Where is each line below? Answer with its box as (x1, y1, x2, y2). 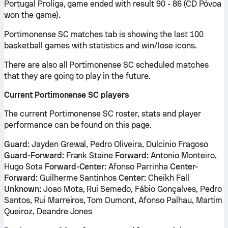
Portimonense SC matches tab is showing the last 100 (4, 30, 204, 39)
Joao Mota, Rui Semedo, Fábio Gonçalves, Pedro (41, 184, 222, 194)
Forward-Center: (44, 162, 107, 172)
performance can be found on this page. (4, 120, 152, 130)
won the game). (4, 10, 61, 20)
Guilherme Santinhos (37, 173, 119, 183)
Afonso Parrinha (106, 162, 170, 172)
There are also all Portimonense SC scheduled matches (4, 60, 209, 70)
